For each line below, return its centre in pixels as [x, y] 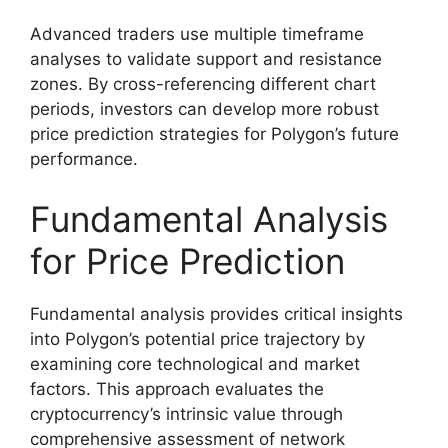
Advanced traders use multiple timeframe [197, 34]
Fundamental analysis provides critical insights [216, 313]
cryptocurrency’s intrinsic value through [186, 413]
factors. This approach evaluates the [177, 388]
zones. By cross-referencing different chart [203, 84]
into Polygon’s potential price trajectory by [197, 338]
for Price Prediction [187, 260]
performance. [84, 159]
